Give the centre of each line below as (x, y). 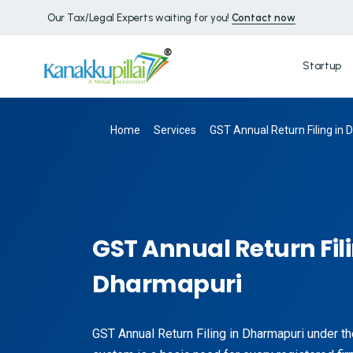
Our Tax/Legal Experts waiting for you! (139, 17)
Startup (321, 65)
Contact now (264, 17)
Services (175, 130)
